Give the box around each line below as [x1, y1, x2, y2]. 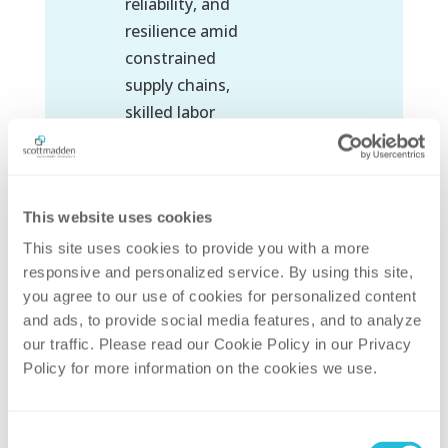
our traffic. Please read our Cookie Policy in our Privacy [23, 335, 412, 353]
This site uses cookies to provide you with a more [23, 239, 370, 257]
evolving [124, 155, 188, 178]
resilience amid [124, 20, 238, 43]
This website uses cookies [23, 208, 213, 225]
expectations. [124, 209, 228, 232]
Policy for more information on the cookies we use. [23, 359, 382, 377]
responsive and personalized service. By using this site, [23, 263, 413, 281]
